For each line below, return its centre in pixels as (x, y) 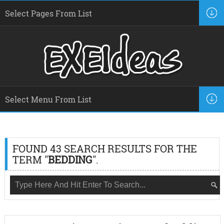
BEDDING (70, 159)
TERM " (30, 159)
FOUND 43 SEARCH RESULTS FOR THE (104, 148)
